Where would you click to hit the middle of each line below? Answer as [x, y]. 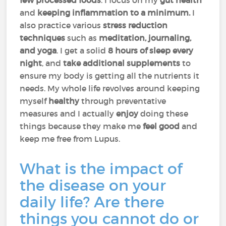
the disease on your [93, 185]
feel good [162, 126]
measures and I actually [68, 114]
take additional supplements [123, 63]
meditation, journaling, [144, 38]
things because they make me [81, 126]
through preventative [124, 101]
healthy [65, 101]
